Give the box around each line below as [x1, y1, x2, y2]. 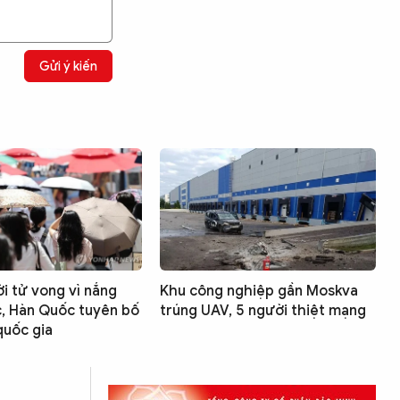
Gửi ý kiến [39, 58, 97, 74]
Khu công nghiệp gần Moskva [160, 281, 358, 300]
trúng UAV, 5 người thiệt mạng [160, 301, 366, 320]
